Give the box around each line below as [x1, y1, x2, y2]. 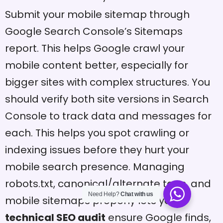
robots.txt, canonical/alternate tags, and [5, 176, 211, 191]
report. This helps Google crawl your [5, 41, 185, 55]
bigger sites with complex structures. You [5, 75, 210, 89]
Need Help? [88, 191, 121, 198]
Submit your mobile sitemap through [5, 7, 190, 21]
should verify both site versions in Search [5, 92, 209, 106]
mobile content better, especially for [5, 58, 188, 72]
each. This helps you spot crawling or [5, 125, 189, 140]
